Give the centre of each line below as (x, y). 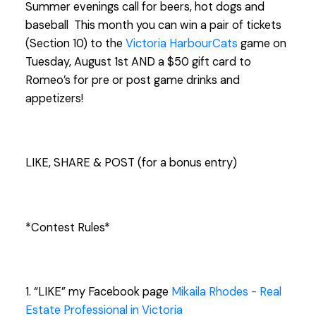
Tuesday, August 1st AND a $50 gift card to (138, 62)
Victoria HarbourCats (181, 44)
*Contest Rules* (67, 227)
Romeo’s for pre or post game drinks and (132, 80)
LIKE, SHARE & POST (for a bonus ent (123, 163)
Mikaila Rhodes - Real (226, 292)
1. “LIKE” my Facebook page (98, 292)
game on (262, 44)
